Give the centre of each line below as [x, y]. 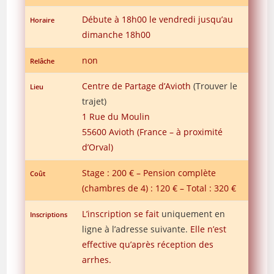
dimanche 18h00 [117, 34]
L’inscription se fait [122, 213]
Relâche [43, 61]
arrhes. [97, 259]
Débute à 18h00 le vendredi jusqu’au [158, 19]
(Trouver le [216, 86]
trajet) [94, 101]
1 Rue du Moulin [116, 116]
